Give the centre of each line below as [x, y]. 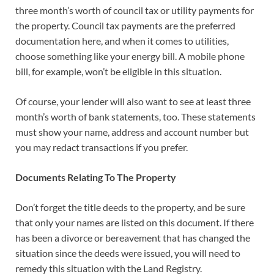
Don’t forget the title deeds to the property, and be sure [130, 207]
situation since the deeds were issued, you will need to [128, 253]
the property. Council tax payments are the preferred [125, 26]
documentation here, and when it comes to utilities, [122, 41]
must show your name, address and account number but [132, 132]
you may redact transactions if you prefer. [102, 147]
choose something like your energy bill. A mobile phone [130, 56]
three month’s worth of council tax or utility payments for [135, 10]
